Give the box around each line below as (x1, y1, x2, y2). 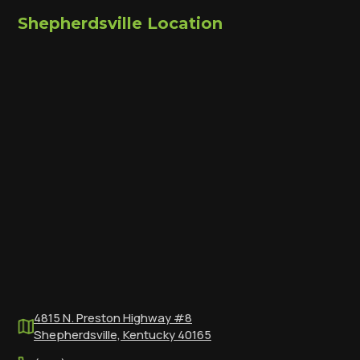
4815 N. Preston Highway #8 (34, 309, 192, 326)
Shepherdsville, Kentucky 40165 (34, 325, 211, 343)
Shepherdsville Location (18, 13, 223, 33)
